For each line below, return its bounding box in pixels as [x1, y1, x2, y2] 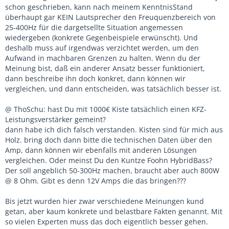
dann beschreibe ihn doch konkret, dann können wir [5, 74, 186, 83]
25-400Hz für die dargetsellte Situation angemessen [5, 22, 183, 32]
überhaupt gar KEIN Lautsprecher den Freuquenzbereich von [5, 12, 216, 22]
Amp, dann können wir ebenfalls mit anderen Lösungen [5, 145, 197, 155]
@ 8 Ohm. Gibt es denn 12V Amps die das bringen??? [5, 176, 186, 186]
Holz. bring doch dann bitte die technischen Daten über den [5, 135, 212, 145]
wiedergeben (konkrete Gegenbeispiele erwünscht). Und [5, 33, 198, 42]
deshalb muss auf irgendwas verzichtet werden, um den [5, 43, 199, 53]
